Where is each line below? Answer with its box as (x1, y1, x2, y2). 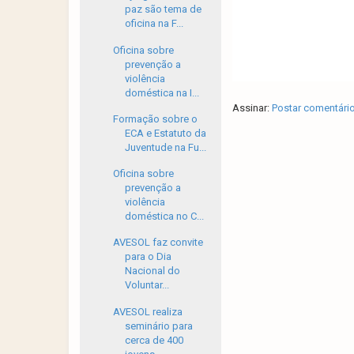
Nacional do (125, 265, 181, 277)
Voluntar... (125, 279, 170, 292)
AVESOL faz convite (113, 236, 204, 249)
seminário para (125, 319, 194, 332)
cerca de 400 (125, 333, 184, 346)
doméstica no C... (125, 210, 205, 222)
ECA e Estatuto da (125, 126, 207, 139)
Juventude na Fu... (125, 141, 207, 153)
